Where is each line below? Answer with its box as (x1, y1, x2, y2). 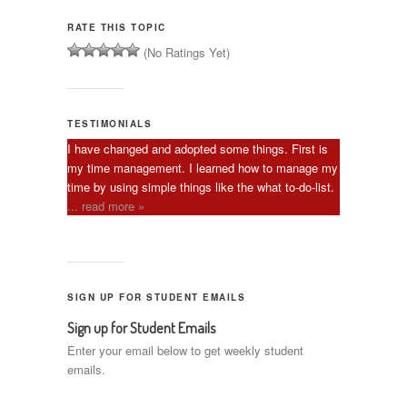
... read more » (67, 196, 144, 214)
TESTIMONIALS (67, 116, 152, 130)
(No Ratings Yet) (140, 43, 230, 61)
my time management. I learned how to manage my (67, 158, 338, 176)
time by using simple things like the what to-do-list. (67, 177, 334, 195)
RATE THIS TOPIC (67, 20, 166, 34)
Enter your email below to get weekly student (67, 342, 303, 360)
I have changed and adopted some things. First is (67, 139, 328, 157)
